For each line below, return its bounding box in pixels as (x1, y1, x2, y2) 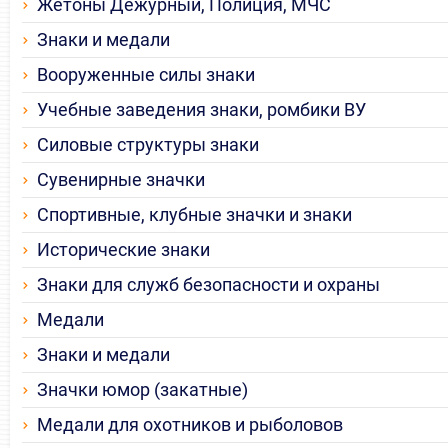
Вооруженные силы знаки (37, 64, 255, 86)
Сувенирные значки (37, 169, 205, 191)
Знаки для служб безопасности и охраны (37, 274, 380, 296)
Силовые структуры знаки (37, 134, 259, 156)
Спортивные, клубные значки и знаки (37, 204, 352, 226)
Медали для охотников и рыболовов (37, 414, 343, 436)
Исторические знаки (37, 239, 210, 261)
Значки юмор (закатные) (37, 379, 248, 401)
